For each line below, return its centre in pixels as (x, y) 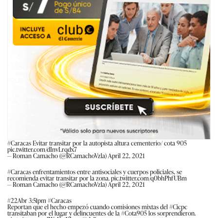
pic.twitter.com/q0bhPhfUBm (149, 178)
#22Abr (17, 200)
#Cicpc (178, 206)
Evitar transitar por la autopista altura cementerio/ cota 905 (109, 143)
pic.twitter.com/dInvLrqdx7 (42, 149)
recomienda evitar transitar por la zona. (59, 178)
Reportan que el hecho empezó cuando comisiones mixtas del (88, 206)
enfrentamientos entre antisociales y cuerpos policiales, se (107, 171)
